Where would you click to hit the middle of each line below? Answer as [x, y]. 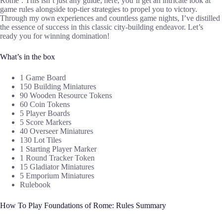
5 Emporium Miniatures [57, 176]
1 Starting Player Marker [58, 149]
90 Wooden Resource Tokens [66, 96]
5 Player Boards [45, 113]
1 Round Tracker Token [57, 158]
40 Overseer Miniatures [56, 131]
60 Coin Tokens [45, 105]
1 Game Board [43, 78]
